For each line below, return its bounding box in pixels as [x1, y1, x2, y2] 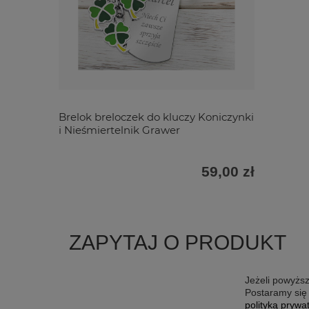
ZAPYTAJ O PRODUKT [69, 230, 286, 254]
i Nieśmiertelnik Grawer [59, 123, 180, 137]
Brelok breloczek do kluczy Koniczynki [59, 110, 254, 123]
